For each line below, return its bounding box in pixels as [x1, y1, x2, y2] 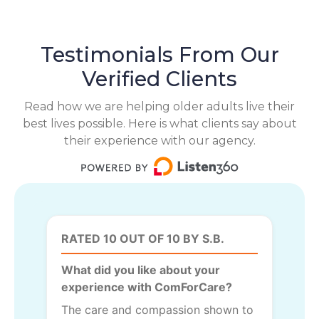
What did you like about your [61, 262, 220, 277]
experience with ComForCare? [61, 279, 232, 294]
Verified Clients [82, 66, 237, 91]
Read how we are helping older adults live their [24, 99, 295, 113]
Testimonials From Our [40, 41, 279, 67]
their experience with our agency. [63, 133, 256, 147]
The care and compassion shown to [61, 302, 253, 317]
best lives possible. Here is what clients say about [22, 116, 297, 130]
